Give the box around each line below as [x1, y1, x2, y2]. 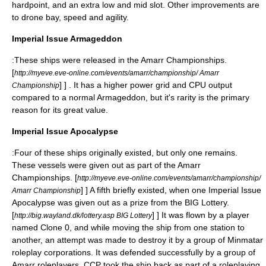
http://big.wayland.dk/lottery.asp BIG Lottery [14, 211, 152, 219]
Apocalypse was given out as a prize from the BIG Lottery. [12, 198, 229, 207]
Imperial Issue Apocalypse [12, 126, 118, 136]
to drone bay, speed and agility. [12, 12, 129, 22]
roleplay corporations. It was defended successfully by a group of [12, 248, 255, 257]
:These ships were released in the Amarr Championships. [12, 55, 227, 65]
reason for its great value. [12, 105, 108, 115]
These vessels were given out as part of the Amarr [12, 160, 201, 170]
